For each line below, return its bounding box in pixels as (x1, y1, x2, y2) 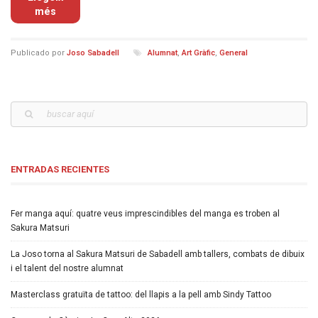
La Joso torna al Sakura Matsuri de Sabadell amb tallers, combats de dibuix (11, 249, 305, 260)
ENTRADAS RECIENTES (11, 164, 109, 175)
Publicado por (11, 48, 67, 58)
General (219, 48, 248, 58)
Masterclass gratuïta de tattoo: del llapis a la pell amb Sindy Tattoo (11, 290, 271, 300)
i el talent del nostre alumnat (11, 263, 124, 274)
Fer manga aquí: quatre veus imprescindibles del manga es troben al (11, 209, 280, 219)
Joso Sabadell (67, 48, 119, 58)
